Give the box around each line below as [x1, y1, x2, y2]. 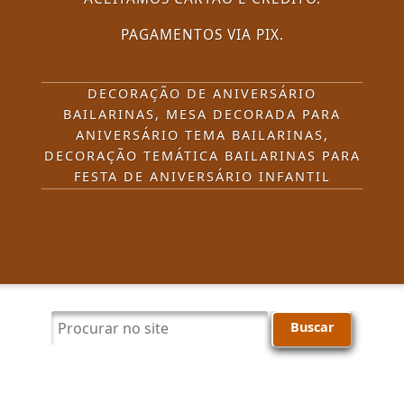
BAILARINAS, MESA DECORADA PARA [63, 106, 341, 123]
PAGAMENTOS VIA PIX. [120, 25, 284, 44]
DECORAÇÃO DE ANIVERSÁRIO [87, 85, 317, 102]
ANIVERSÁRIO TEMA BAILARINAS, [75, 126, 329, 143]
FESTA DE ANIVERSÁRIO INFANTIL [73, 168, 331, 185]
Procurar [58, 321, 115, 339]
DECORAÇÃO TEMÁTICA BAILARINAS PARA [43, 147, 361, 164]
